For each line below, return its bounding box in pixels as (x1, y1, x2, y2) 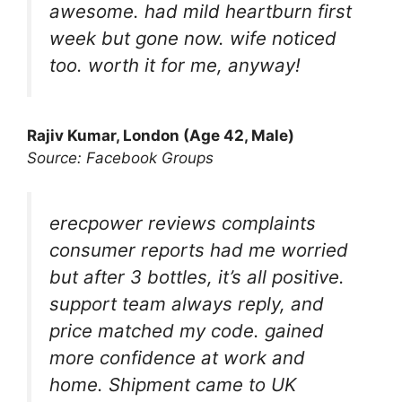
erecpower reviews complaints (49, 212, 316, 234)
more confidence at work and (49, 346, 305, 369)
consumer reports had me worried (49, 239, 348, 261)
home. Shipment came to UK (49, 373, 296, 396)
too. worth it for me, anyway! (49, 53, 301, 76)
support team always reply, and (49, 293, 324, 315)
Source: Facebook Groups (27, 148, 214, 167)
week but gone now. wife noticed (49, 26, 336, 49)
